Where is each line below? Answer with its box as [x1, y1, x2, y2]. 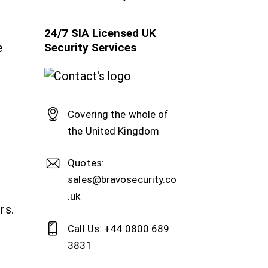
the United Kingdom [68, 124, 160, 137]
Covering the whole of [68, 108, 169, 120]
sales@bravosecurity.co [68, 173, 177, 186]
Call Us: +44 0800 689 [68, 222, 170, 234]
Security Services [44, 40, 137, 54]
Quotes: [68, 157, 104, 169]
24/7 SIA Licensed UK [44, 26, 157, 40]
